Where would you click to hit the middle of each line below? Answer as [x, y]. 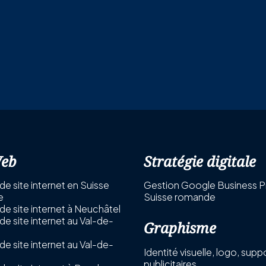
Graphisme [180, 227]
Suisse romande [180, 197]
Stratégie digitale [200, 161]
